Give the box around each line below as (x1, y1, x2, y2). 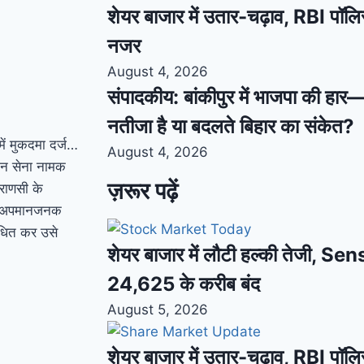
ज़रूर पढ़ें (107, 177, 178, 205)
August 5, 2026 (107, 301, 208, 318)
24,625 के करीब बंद (107, 272, 260, 296)
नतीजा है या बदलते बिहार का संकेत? (107, 115, 354, 138)
